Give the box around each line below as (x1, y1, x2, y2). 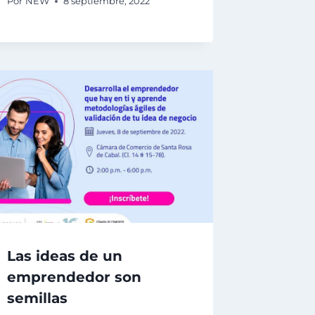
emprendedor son (7, 268, 142, 285)
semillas (7, 289, 68, 307)
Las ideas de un (7, 247, 123, 264)
